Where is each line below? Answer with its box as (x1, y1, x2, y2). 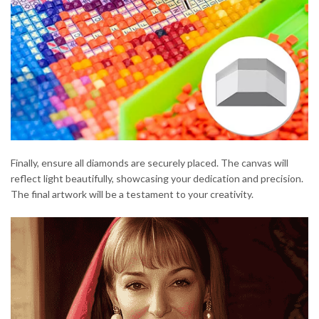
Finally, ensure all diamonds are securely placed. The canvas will (11, 156, 288, 169)
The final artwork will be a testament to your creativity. (11, 187, 253, 200)
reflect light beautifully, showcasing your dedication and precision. (11, 172, 303, 184)
